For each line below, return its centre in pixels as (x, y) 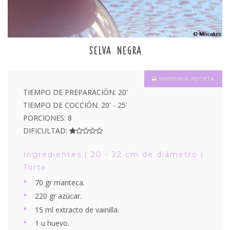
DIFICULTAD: (46, 130)
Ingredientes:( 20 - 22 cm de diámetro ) (113, 154)
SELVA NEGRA (115, 50)
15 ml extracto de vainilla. (77, 209)
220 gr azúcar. (58, 196)
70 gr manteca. (60, 182)
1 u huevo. (52, 223)
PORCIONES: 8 (47, 118)
